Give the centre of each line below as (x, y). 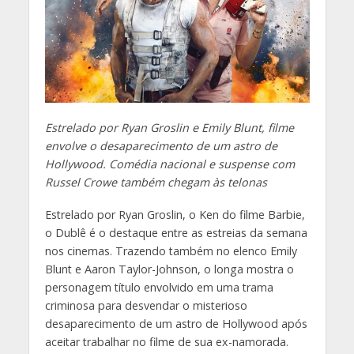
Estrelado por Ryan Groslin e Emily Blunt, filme (169, 128)
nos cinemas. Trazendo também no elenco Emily (171, 250)
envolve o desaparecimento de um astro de (161, 146)
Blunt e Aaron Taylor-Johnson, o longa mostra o (169, 269)
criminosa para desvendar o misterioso (146, 305)
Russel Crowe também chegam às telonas (156, 183)
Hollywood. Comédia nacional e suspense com (169, 164)
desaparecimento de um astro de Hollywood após (176, 323)
